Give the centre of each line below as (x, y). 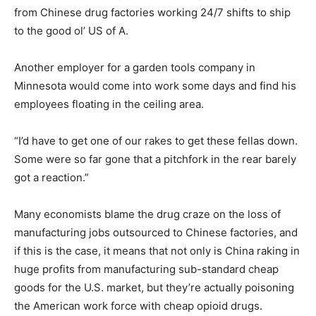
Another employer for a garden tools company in (135, 67)
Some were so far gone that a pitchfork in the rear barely (155, 159)
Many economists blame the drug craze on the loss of (147, 214)
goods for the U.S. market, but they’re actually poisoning (154, 287)
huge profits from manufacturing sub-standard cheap (146, 269)
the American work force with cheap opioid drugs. (138, 305)
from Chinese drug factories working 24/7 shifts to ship (152, 12)
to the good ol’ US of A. (71, 30)
